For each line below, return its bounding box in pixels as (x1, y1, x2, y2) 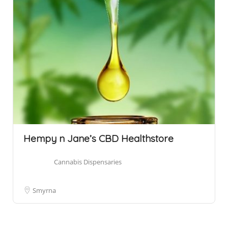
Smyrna (33, 185, 56, 195)
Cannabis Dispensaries (54, 157, 122, 166)
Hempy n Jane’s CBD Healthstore (23, 132, 174, 145)
